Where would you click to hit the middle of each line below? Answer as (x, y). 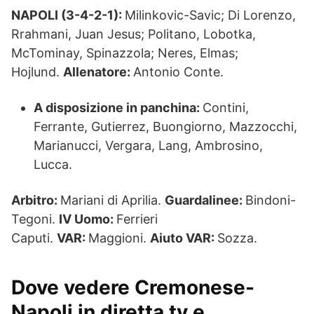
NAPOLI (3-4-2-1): (68, 15)
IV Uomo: (88, 219)
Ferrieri (137, 219)
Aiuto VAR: (184, 238)
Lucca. (53, 164)
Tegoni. (35, 219)
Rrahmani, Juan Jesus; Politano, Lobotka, (134, 34)
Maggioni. (119, 238)
